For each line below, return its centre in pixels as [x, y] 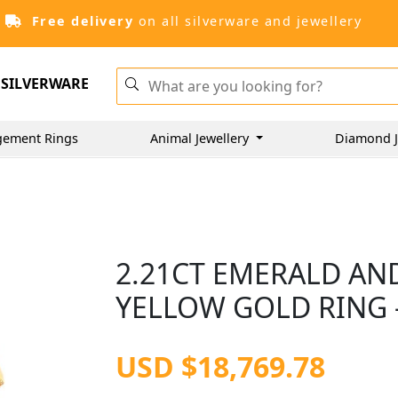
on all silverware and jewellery [247, 21]
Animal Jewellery [201, 138]
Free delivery [82, 21]
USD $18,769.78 [221, 366]
